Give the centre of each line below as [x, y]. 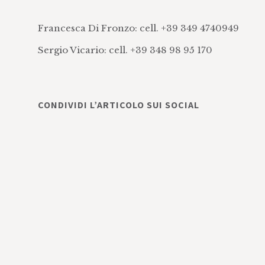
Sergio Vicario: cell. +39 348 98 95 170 [125, 50]
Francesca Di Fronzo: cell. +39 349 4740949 [138, 28]
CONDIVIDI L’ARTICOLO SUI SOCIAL [118, 105]
